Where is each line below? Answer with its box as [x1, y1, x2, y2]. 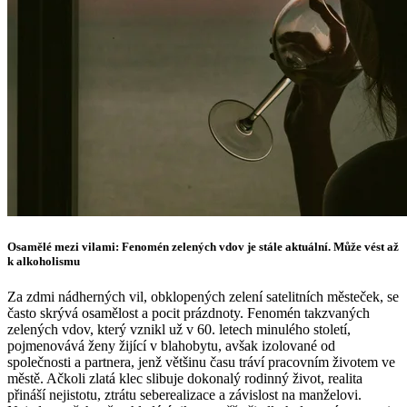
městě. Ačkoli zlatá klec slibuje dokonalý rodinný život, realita [7, 370, 362, 386]
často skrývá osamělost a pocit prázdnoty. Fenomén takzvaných [7, 304, 370, 321]
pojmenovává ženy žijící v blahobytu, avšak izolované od [7, 337, 335, 353]
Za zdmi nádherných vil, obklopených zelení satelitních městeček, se [7, 288, 399, 304]
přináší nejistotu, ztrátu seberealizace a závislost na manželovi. [7, 386, 362, 402]
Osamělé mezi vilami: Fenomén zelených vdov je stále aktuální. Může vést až [7, 239, 399, 253]
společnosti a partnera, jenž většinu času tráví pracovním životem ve [7, 353, 395, 370]
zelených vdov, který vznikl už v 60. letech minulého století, [7, 321, 351, 337]
